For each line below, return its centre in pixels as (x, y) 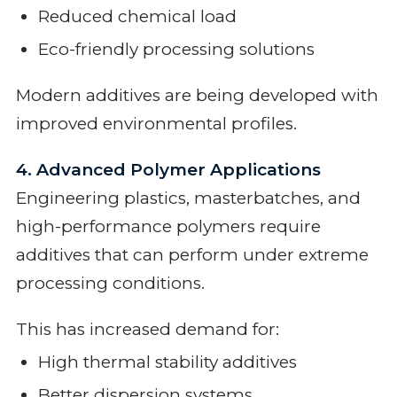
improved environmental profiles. (156, 123)
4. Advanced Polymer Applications (168, 169)
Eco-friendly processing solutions (176, 49)
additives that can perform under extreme (192, 254)
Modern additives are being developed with (197, 95)
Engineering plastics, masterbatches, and (188, 198)
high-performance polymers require (168, 226)
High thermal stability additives (167, 362)
